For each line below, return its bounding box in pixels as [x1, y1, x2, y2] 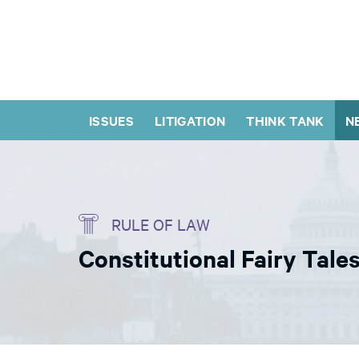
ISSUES [89, 111, 135, 129]
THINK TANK [246, 111, 325, 129]
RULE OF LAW [111, 214, 210, 234]
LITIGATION [155, 111, 226, 129]
